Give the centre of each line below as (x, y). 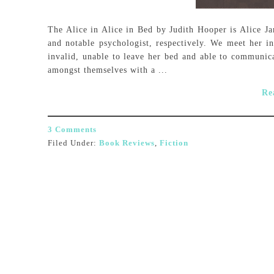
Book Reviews (127, 143)
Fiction (174, 143)
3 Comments (72, 129)
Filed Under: (73, 143)
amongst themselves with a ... (108, 70)
